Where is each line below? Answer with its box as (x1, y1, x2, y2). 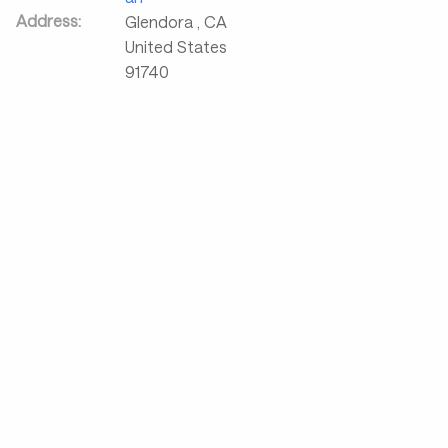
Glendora (125, 12, 197, 31)
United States (125, 37, 227, 56)
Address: (16, 11, 81, 30)
